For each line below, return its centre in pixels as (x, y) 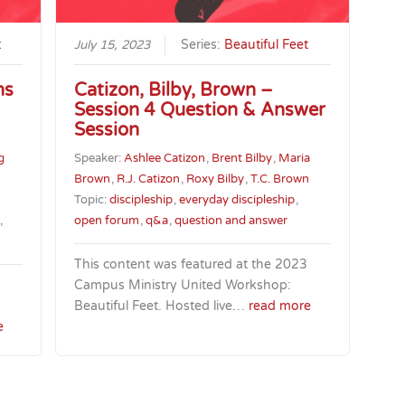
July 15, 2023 (113, 46)
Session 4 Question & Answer (200, 111)
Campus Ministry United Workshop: (183, 286)
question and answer (231, 221)
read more (280, 307)
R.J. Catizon (149, 179)
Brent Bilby (242, 159)
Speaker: (99, 159)
